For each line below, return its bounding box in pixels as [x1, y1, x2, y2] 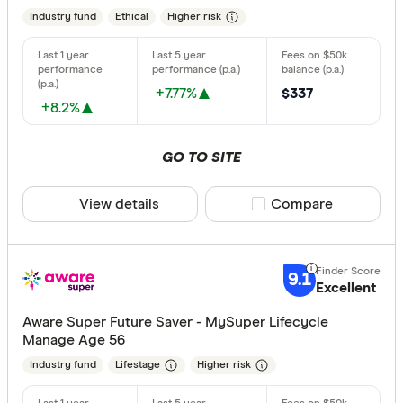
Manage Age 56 [22, 332, 125, 347]
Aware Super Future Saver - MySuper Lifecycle [22, 314, 328, 329]
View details [78, 196, 159, 211]
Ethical [115, 11, 148, 22]
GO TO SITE [161, 149, 241, 165]
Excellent [315, 280, 376, 295]
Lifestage [115, 359, 160, 371]
